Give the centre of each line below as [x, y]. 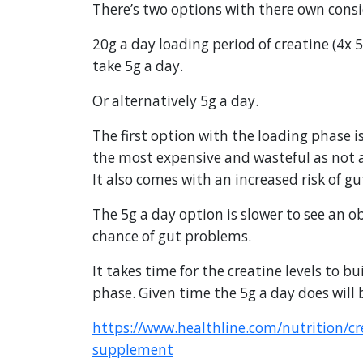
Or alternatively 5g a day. [175, 101]
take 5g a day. [138, 66]
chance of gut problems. [172, 237]
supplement [133, 350]
